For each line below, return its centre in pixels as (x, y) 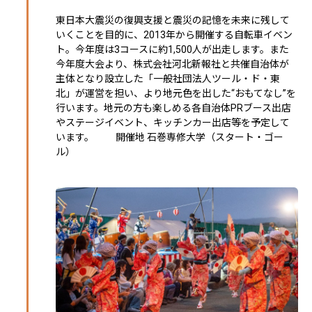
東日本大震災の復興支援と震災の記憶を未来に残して (173, 20)
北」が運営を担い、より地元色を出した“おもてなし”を (176, 93)
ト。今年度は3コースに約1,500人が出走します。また (172, 49)
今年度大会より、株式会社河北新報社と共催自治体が (172, 64)
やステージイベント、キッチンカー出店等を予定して (173, 122)
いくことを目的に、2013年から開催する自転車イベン (174, 34)
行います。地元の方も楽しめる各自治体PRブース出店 (173, 108)
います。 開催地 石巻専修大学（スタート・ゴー (170, 137)
